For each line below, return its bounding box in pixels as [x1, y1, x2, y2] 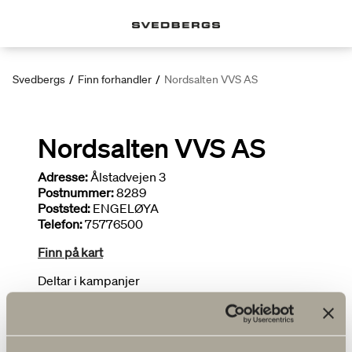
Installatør [38, 288, 93, 304]
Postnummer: [38, 185, 114, 200]
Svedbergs [13, 72, 65, 86]
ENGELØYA [90, 200, 159, 216]
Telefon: [38, 216, 82, 232]
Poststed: [38, 200, 90, 216]
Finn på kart [38, 244, 103, 260]
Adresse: [38, 169, 88, 185]
